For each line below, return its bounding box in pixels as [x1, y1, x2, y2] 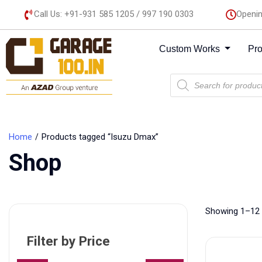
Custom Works [159, 44, 223, 54]
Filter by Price [27, 233, 110, 249]
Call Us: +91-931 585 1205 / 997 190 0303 [34, 9, 194, 19]
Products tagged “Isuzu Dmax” [42, 132, 158, 142]
